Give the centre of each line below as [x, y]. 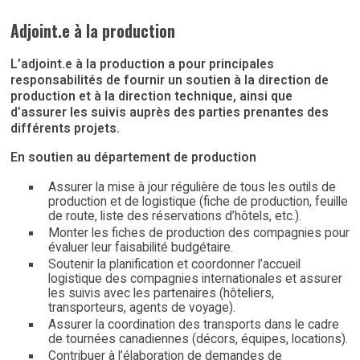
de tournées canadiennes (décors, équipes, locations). [198, 340]
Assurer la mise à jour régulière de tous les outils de [192, 188]
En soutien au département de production [133, 157]
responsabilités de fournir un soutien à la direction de [170, 81]
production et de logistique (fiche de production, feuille [198, 202]
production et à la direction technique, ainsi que [151, 97]
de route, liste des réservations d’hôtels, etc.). [174, 217]
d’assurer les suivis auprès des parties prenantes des [170, 113]
